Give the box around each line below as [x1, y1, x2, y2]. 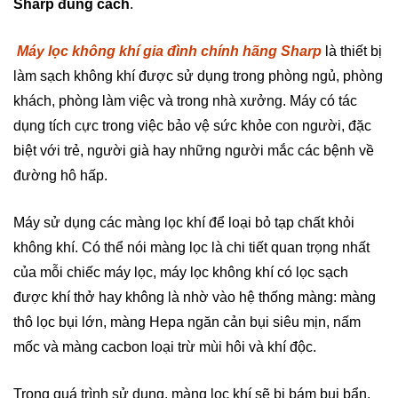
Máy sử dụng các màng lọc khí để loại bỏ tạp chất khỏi [13, 214, 354, 230]
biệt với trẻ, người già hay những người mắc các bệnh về [13, 142, 374, 158]
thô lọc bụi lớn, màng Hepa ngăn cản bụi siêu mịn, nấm [13, 314, 361, 330]
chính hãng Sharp [201, 43, 322, 59]
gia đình [143, 43, 201, 59]
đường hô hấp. [13, 167, 107, 183]
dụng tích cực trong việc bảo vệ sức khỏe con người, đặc [13, 117, 371, 133]
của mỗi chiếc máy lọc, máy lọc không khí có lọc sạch [13, 264, 348, 280]
